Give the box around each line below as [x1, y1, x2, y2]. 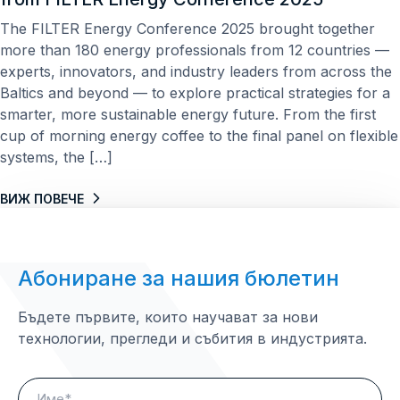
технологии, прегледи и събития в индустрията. [18, 329, 367, 347]
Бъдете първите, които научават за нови [18, 307, 318, 326]
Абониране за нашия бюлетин [18, 264, 339, 291]
